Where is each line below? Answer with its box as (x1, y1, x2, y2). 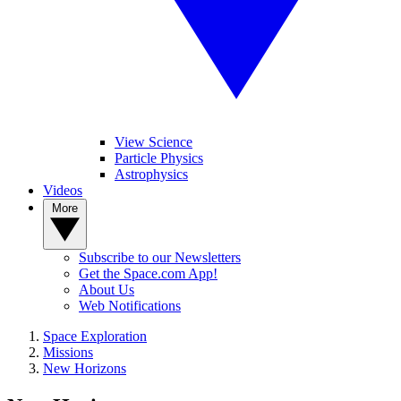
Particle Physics (115, 150, 203, 166)
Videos (43, 183, 82, 198)
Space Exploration (43, 328, 147, 344)
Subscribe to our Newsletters (79, 250, 241, 265)
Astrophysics (115, 166, 188, 182)
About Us (79, 282, 134, 297)
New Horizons (43, 361, 126, 376)
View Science (115, 134, 192, 149)
